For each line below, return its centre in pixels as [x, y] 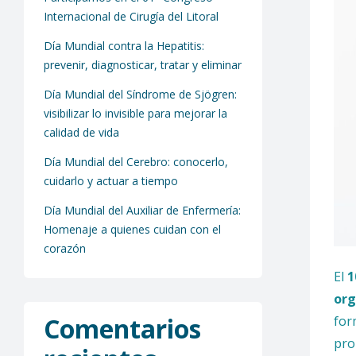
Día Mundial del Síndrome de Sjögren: [140, 95]
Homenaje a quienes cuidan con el [132, 229]
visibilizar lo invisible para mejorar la [135, 114]
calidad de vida [81, 133]
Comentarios [122, 328]
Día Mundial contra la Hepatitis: [124, 46]
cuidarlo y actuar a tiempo [111, 180]
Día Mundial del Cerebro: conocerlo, [136, 161]
